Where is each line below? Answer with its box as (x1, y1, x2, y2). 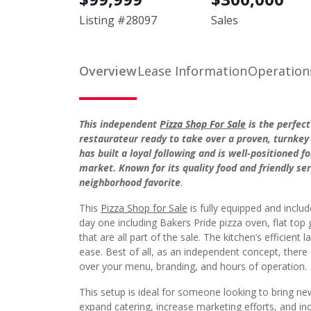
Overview (79, 62, 137, 79)
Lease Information (137, 62, 247, 79)
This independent (79, 117, 160, 131)
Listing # (79, 12, 126, 28)
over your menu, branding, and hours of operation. (79, 260, 307, 273)
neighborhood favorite (79, 176, 180, 189)
